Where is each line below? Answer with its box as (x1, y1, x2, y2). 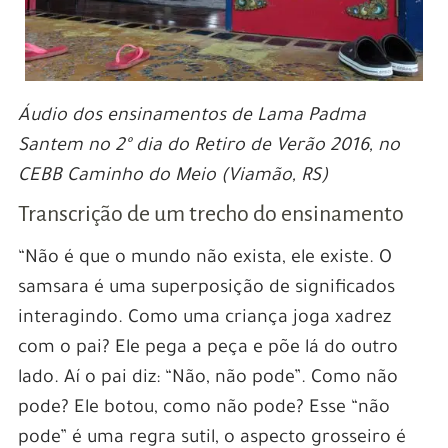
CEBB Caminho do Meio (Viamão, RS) (17, 166, 328, 187)
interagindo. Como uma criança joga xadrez (17, 308, 391, 329)
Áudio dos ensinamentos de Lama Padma (17, 106, 366, 127)
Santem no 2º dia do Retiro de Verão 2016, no (17, 136, 400, 157)
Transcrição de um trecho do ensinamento (17, 201, 404, 226)
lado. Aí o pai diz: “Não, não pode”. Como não (17, 368, 398, 389)
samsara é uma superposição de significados (17, 278, 395, 299)
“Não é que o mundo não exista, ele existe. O (17, 248, 392, 269)
